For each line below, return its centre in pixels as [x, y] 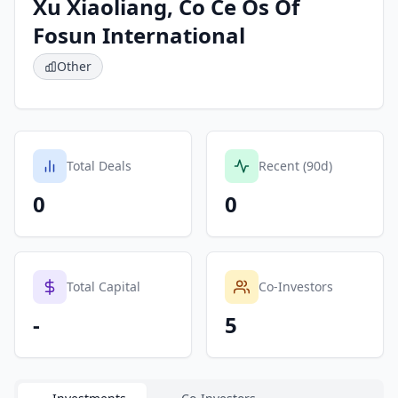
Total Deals [99, 166]
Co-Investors [296, 287]
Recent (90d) [295, 166]
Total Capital [103, 287]
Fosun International [139, 35]
